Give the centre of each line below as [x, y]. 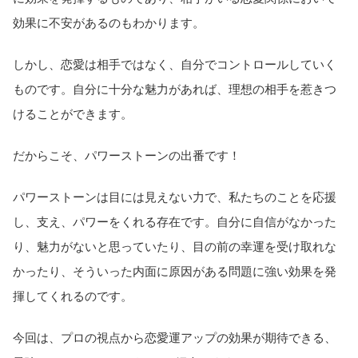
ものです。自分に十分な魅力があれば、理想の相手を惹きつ [175, 89]
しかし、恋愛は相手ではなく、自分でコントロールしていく [175, 64]
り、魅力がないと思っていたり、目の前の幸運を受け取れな [175, 246]
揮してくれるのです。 [73, 296]
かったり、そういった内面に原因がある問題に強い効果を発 [175, 271]
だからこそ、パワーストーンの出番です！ [127, 155]
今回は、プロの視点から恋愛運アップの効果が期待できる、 [175, 337]
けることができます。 [73, 113]
